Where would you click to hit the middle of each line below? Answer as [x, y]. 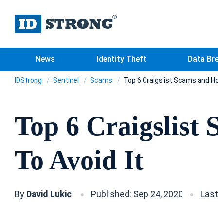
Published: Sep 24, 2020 [137, 194]
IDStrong [29, 80]
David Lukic [50, 194]
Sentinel [67, 80]
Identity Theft [121, 59]
